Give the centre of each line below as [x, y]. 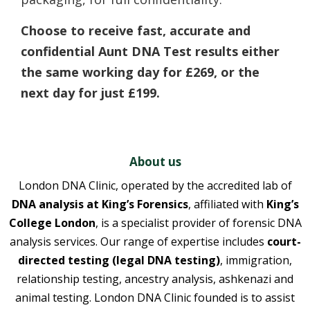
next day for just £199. [90, 92]
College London [52, 222]
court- [284, 241]
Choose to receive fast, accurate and [136, 30]
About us [155, 161]
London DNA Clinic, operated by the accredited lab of [155, 185]
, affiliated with [227, 204]
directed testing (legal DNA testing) [119, 260]
